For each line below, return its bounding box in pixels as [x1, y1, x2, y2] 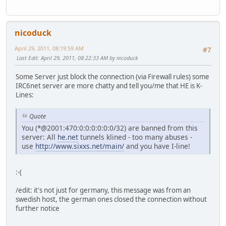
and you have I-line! [124, 141, 190, 151]
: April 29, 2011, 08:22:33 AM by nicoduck [38, 53, 138, 62]
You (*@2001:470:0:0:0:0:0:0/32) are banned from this [22, 123, 198, 133]
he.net [58, 132, 78, 142]
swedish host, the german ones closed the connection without [16, 194, 207, 204]
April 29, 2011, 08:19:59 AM [15, 44, 84, 52]
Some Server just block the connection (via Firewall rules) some [16, 72, 209, 82]
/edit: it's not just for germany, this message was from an [16, 185, 191, 195]
